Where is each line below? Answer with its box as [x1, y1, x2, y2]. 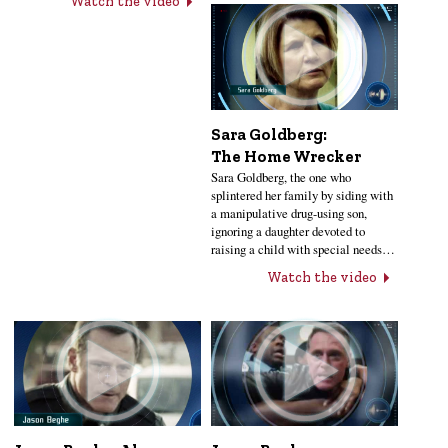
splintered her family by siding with [211, 185, 394, 204]
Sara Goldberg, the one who [211, 167, 352, 186]
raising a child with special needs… [211, 239, 396, 258]
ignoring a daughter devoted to [211, 221, 366, 240]
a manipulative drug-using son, [211, 203, 368, 222]
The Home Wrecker [211, 146, 362, 166]
